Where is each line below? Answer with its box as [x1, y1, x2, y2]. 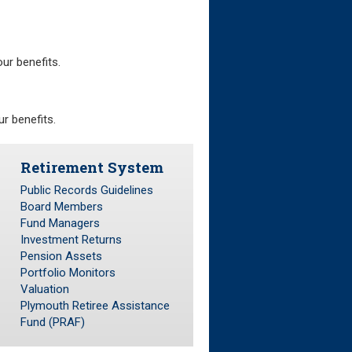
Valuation [20, 282, 69, 297]
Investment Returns [20, 233, 122, 247]
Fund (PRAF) [20, 315, 85, 330]
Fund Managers [20, 216, 100, 231]
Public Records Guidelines [20, 183, 153, 198]
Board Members [20, 200, 103, 214]
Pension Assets [20, 249, 102, 264]
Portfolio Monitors [20, 266, 115, 280]
